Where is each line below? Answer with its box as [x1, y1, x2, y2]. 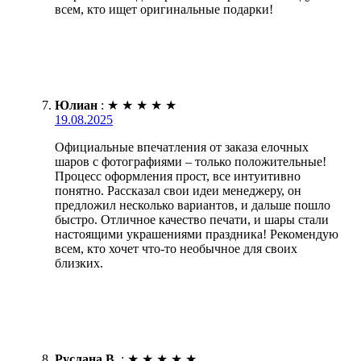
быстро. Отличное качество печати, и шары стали [55, 212, 329, 226]
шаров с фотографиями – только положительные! [55, 154, 326, 168]
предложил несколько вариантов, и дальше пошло [55, 197, 330, 212]
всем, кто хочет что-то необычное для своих [55, 241, 297, 255]
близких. [55, 255, 103, 270]
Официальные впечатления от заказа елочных [55, 139, 309, 154]
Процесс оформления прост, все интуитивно [55, 168, 301, 183]
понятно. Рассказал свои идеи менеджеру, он [55, 183, 301, 197]
